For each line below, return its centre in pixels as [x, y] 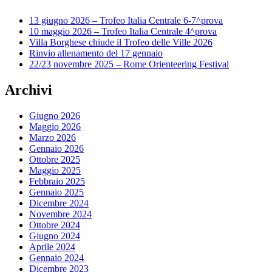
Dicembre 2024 [59, 203]
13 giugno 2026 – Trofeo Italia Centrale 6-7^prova [126, 21]
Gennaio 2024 [56, 257]
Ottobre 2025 [55, 159]
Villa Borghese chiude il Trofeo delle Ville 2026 [121, 42]
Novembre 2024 [60, 214]
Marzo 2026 [53, 137]
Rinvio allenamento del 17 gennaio [96, 53]
